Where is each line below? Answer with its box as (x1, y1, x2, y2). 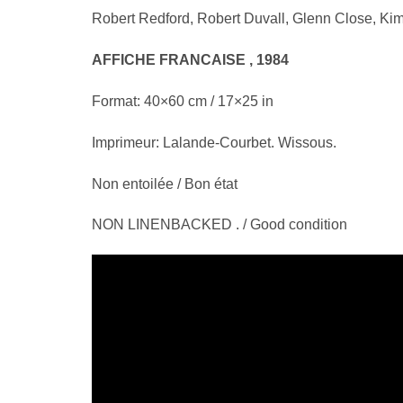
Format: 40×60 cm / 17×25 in (92, 93, 273, 109)
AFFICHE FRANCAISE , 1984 (92, 52, 289, 68)
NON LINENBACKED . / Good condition (92, 217, 347, 233)
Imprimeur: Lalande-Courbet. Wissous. (92, 134, 336, 150)
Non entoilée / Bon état (92, 175, 237, 192)
